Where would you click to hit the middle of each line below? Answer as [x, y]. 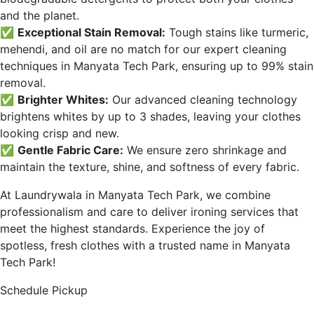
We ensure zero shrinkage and [205, 150]
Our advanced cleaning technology [203, 100]
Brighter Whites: [63, 100]
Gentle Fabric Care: [70, 150]
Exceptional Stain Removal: [91, 33]
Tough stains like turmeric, [237, 33]
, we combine [235, 195]
